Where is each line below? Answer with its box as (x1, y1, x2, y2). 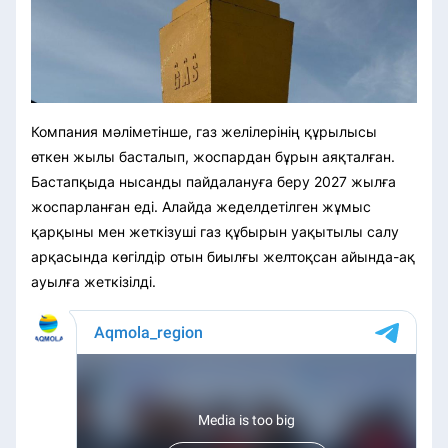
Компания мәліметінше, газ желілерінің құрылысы (31, 123, 377, 141)
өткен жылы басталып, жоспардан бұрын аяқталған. (31, 148, 395, 166)
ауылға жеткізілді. (31, 273, 156, 291)
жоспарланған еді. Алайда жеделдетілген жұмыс (31, 198, 371, 216)
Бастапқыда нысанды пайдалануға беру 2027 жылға (31, 173, 396, 191)
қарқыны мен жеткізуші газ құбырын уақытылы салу (31, 223, 399, 241)
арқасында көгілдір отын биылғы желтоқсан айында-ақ (31, 248, 415, 266)
